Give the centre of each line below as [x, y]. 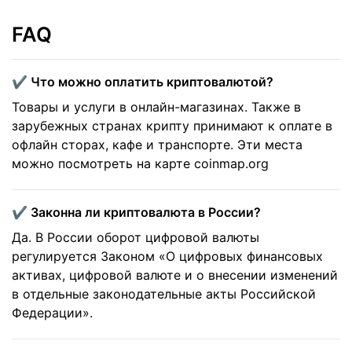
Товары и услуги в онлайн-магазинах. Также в [156, 107]
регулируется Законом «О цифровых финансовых [167, 257]
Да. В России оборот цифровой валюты [136, 238]
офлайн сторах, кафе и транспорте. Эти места [157, 145]
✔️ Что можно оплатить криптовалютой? [143, 82]
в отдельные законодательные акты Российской [164, 294]
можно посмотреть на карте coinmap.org [140, 164]
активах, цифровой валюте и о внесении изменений [175, 275]
